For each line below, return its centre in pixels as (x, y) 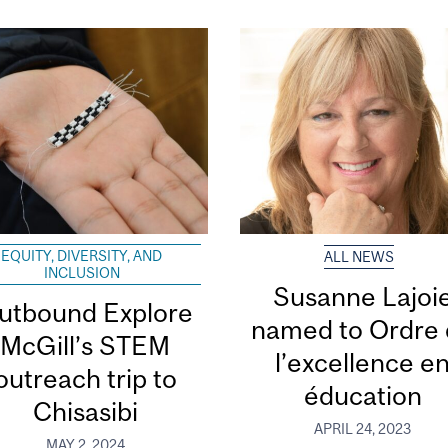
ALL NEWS (359, 257)
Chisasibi (85, 412)
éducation (362, 396)
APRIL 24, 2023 (363, 428)
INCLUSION (81, 273)
